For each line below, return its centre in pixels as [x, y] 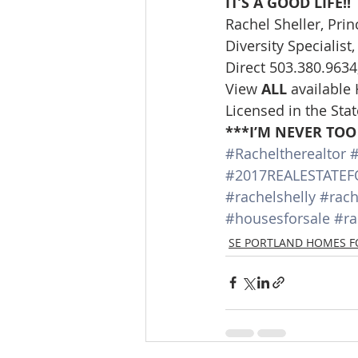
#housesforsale [278, 218]
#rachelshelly [270, 196]
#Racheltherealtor [286, 153]
